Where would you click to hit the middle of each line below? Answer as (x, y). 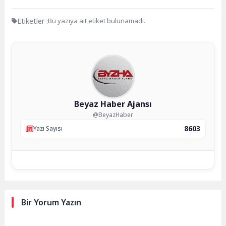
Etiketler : (33, 21)
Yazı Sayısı (48, 129)
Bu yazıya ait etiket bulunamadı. (97, 21)
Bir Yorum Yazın (51, 203)
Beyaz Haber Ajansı (113, 104)
